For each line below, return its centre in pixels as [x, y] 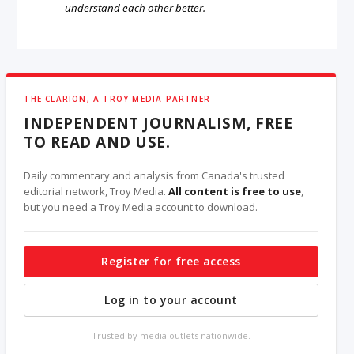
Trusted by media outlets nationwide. [171, 335]
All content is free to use [235, 191]
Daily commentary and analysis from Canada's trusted [154, 175]
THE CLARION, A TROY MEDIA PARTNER [117, 98]
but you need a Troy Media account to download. [141, 207]
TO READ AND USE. [97, 142]
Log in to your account [171, 299]
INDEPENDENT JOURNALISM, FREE [158, 123]
